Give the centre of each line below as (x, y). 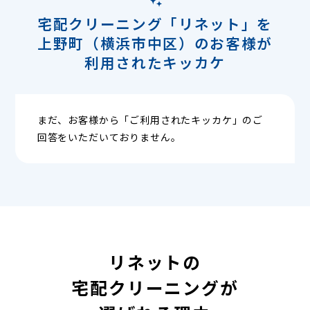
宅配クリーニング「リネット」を (155, 23)
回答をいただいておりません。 (109, 137)
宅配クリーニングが (155, 287)
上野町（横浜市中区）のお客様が (155, 43)
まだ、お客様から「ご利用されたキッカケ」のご (150, 120)
